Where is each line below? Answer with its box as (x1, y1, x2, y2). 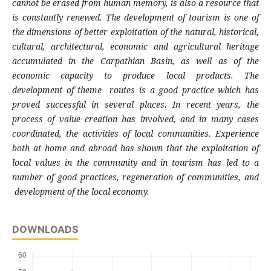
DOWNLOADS (11, 223, 78, 236)
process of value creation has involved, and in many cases (11, 113, 260, 125)
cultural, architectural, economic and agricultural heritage (11, 41, 260, 53)
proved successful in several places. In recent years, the (11, 99, 260, 111)
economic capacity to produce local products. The (11, 70, 260, 82)
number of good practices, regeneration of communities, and (11, 171, 260, 183)
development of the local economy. (11, 186, 149, 198)
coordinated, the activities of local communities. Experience (11, 128, 260, 140)
